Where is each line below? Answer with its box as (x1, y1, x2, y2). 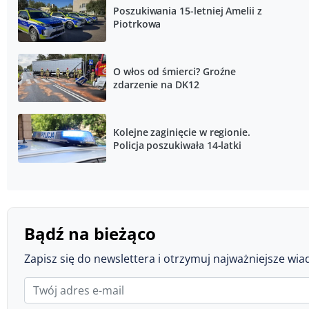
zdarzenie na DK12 (113, 77, 199, 91)
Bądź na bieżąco (24, 221, 156, 245)
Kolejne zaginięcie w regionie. (113, 125, 250, 139)
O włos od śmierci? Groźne (113, 64, 237, 78)
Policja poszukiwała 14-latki (113, 138, 242, 152)
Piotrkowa (113, 17, 161, 31)
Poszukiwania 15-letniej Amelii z (113, 4, 262, 18)
